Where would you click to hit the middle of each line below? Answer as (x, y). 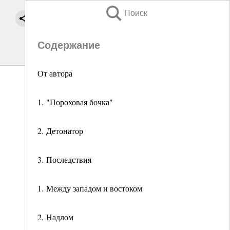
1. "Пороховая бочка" (75, 102)
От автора (55, 73)
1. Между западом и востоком (90, 188)
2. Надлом (55, 217)
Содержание (69, 45)
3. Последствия (64, 159)
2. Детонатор (60, 131)
